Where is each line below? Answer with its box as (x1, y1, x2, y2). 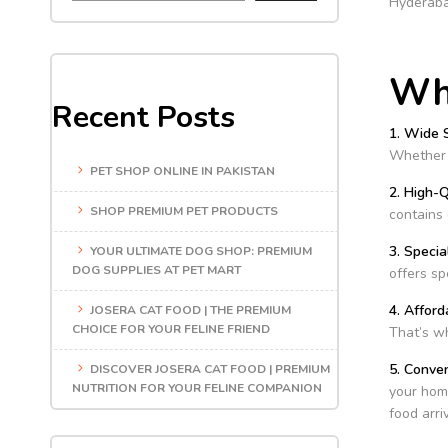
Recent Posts (52, 97, 235, 139)
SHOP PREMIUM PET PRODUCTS (90, 202, 278, 219)
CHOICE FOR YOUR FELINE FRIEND (72, 320, 270, 337)
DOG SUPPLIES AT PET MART (72, 261, 241, 278)
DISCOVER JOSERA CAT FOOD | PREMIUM (90, 360, 330, 377)
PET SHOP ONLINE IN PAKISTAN (90, 162, 275, 179)
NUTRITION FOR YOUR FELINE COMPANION (72, 379, 322, 396)
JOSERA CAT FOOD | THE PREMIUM (90, 301, 291, 318)
